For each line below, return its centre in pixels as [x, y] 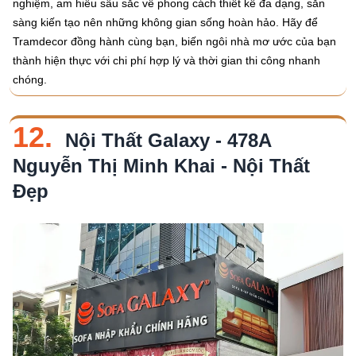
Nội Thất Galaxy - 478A [168, 140]
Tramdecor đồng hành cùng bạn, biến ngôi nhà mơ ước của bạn [174, 41]
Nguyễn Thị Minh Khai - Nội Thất [161, 166]
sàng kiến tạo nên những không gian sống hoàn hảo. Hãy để [165, 22]
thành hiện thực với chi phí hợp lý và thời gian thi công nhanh [166, 60]
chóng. [30, 79]
